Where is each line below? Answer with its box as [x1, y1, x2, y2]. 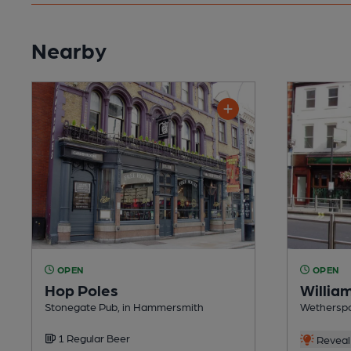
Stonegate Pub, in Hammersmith [45, 299, 204, 313]
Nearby [31, 35, 107, 63]
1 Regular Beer [56, 331, 130, 344]
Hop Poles [45, 280, 118, 299]
